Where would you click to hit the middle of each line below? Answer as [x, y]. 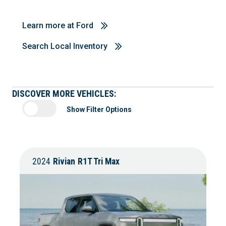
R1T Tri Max [99, 161]
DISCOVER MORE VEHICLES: [64, 93]
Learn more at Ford [58, 26]
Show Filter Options [99, 110]
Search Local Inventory [65, 46]
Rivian [64, 161]
